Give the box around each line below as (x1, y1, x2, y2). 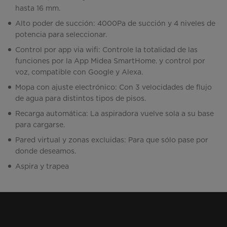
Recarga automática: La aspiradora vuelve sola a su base (15, 109, 214, 118)
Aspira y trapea (15, 162, 69, 171)
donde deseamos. (15, 147, 76, 156)
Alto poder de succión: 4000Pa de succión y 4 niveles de (15, 19, 215, 28)
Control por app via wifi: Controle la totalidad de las (15, 46, 198, 54)
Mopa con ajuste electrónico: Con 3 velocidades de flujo (15, 83, 212, 92)
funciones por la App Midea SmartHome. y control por (15, 57, 205, 65)
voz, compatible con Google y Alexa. (15, 68, 143, 77)
